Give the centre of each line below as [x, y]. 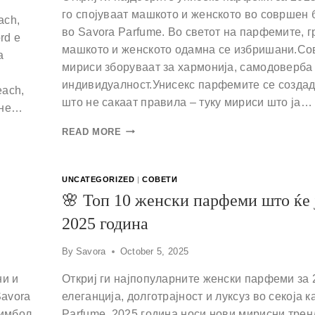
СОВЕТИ [160, 179]
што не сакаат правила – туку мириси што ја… [187, 102]
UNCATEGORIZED [98, 179]
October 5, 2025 [154, 252]
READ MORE [92, 131]
